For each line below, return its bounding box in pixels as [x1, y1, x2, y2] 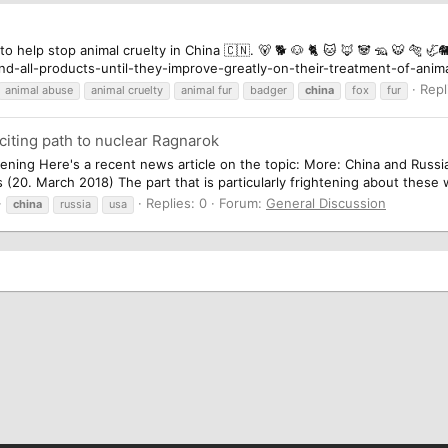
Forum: [219, 194, 266, 211]
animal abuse [5, 82, 73, 97]
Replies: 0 [146, 194, 207, 211]
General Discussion [266, 194, 386, 211]
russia [60, 196, 91, 211]
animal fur [181, 82, 232, 97]
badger [250, 82, 287, 97]
